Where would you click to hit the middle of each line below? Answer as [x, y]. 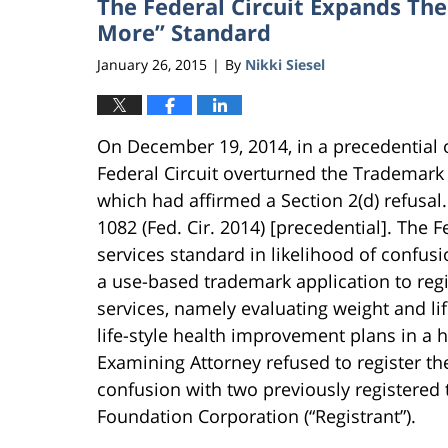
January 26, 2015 [152, 64]
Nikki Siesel [285, 64]
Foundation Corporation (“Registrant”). [256, 415]
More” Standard [184, 32]
